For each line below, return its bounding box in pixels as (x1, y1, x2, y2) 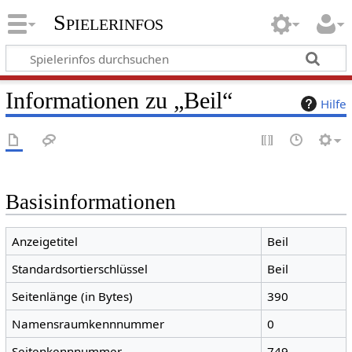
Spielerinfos (53, 10, 163, 35)
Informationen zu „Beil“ (5, 86, 233, 114)
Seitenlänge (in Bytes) (12, 288, 134, 305)
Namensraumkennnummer (12, 316, 165, 332)
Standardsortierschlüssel (12, 261, 148, 277)
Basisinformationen (5, 190, 176, 214)
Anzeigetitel (12, 233, 79, 250)
